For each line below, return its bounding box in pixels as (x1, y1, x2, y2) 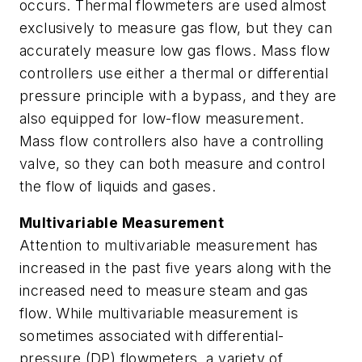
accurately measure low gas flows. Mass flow (19, 41, 330, 59)
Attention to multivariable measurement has (19, 237, 318, 255)
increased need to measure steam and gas (19, 282, 309, 300)
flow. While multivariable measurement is (19, 305, 298, 322)
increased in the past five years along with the (19, 259, 332, 277)
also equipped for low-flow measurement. (19, 109, 305, 127)
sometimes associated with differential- (19, 327, 284, 345)
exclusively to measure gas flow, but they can (19, 19, 332, 36)
